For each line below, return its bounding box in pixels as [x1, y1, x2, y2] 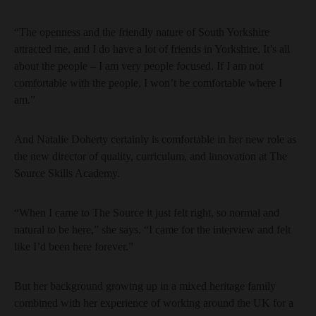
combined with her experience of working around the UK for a [14, 297, 293, 309]
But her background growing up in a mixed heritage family [14, 280, 276, 292]
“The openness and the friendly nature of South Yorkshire [14, 26, 269, 38]
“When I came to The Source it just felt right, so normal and [14, 207, 279, 219]
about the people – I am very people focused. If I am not [14, 60, 263, 72]
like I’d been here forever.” [14, 241, 133, 253]
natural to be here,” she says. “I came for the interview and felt [14, 224, 291, 236]
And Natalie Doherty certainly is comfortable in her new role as [14, 133, 296, 145]
